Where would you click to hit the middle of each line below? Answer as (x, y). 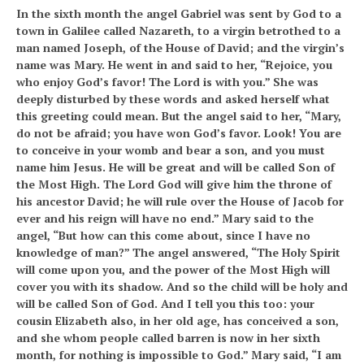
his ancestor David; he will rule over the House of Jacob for (180, 201)
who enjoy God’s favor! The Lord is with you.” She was (167, 82)
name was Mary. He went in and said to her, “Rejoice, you (174, 65)
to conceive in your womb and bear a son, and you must (171, 150)
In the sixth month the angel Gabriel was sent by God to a (179, 13)
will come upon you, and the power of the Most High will (173, 269)
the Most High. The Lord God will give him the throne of (174, 184)
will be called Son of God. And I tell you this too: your (165, 303)
